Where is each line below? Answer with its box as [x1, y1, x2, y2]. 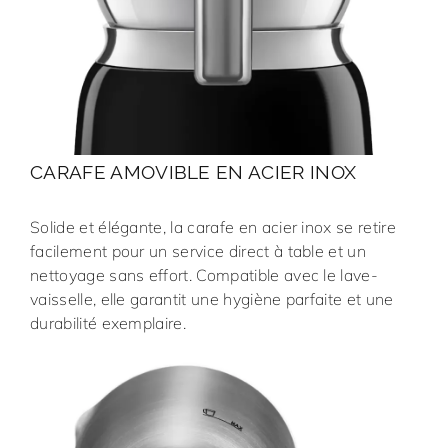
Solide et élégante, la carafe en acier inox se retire [30, 216, 396, 237]
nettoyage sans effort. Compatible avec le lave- [30, 264, 379, 285]
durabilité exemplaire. [30, 312, 187, 333]
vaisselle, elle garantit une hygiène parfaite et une [30, 288, 394, 309]
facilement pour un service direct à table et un [30, 240, 367, 261]
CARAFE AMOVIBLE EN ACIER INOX [30, 160, 357, 183]
